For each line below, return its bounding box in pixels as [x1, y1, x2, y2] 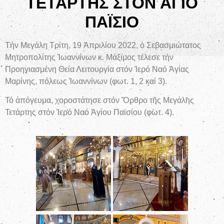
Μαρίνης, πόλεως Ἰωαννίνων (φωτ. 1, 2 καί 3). [5, 76, 167, 85]
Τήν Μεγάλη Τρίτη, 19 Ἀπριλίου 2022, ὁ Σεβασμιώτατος [5, 40, 201, 49]
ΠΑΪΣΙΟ [85, 12, 139, 31]
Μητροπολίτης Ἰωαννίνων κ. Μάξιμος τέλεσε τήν [5, 52, 173, 61]
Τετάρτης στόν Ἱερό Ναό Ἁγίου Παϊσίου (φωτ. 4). [5, 108, 174, 117]
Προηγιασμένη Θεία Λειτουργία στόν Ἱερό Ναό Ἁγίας [5, 64, 189, 73]
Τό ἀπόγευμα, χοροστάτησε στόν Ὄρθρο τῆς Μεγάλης [5, 96, 194, 105]
